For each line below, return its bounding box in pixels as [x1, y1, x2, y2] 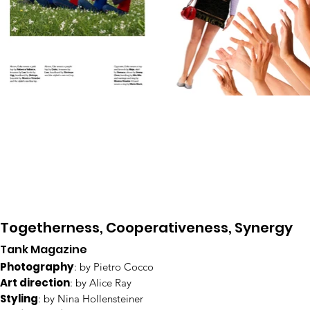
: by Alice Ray [70, 276, 131, 289]
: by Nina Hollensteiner [38, 292, 143, 305]
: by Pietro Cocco [74, 260, 154, 273]
